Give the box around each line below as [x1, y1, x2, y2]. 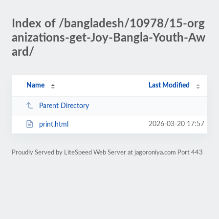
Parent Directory [39, 102, 89, 109]
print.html [39, 121, 68, 128]
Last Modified [149, 82, 190, 89]
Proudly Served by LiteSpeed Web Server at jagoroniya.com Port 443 [12, 150, 203, 155]
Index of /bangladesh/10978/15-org [12, 18, 205, 30]
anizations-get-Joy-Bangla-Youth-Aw [12, 32, 205, 44]
